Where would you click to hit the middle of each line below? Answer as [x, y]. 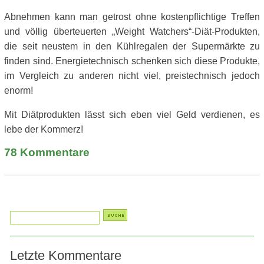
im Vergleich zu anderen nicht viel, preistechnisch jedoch [132, 75]
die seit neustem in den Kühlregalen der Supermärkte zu [132, 46]
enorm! [19, 90]
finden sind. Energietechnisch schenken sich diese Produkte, [132, 61]
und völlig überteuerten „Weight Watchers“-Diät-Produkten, [132, 31]
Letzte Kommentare [66, 255]
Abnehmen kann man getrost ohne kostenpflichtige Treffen [132, 16]
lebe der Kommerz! [44, 129]
